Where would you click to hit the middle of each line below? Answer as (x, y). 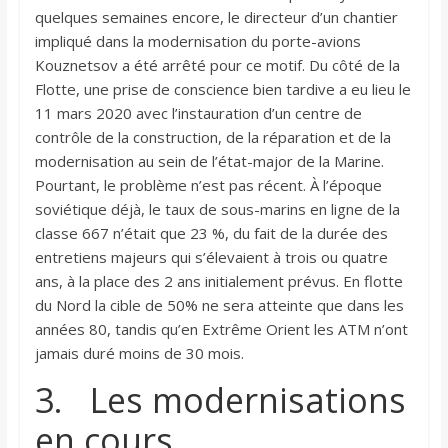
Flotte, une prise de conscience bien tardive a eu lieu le (222, 89)
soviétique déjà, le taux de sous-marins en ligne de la (217, 209)
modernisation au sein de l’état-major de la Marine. (209, 161)
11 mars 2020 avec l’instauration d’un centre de (198, 113)
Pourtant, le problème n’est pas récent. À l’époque (208, 185)
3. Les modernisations (220, 400)
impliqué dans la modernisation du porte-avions (197, 41)
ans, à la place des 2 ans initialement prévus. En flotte (218, 281)
